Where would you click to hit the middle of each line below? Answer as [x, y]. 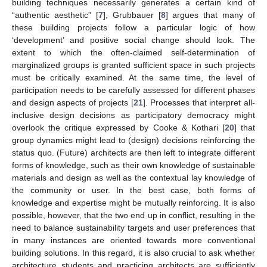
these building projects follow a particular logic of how [133, 27]
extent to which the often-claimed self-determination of [133, 52]
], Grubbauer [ [132, 15]
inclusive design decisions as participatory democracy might [133, 115]
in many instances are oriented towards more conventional [133, 240]
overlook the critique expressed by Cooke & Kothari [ [118, 127]
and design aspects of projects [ [73, 102]
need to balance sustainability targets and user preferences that [133, 227]
